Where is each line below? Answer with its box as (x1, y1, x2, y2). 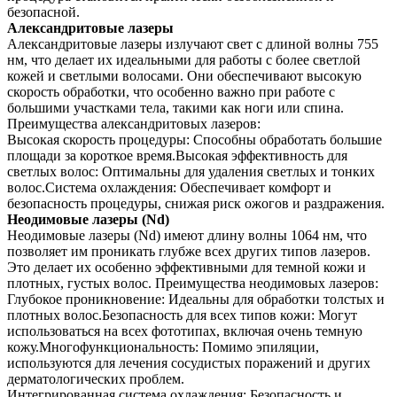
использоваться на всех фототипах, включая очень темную (7, 323, 362, 339)
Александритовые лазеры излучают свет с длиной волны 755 (7, 35, 378, 51)
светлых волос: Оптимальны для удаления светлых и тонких (7, 163, 375, 179)
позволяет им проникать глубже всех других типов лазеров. (7, 243, 370, 259)
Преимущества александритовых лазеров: (7, 115, 261, 131)
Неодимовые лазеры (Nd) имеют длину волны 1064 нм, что (7, 227, 367, 243)
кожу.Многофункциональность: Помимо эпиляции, (7, 339, 319, 354)
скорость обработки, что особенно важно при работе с (7, 83, 335, 99)
